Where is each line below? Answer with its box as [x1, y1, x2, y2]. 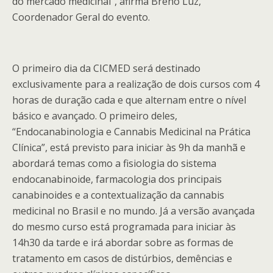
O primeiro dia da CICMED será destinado [12, 62, 200, 75]
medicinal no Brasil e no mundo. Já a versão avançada [12, 204, 255, 218]
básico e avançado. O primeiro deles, [12, 109, 177, 122]
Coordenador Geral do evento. [12, 10, 150, 24]
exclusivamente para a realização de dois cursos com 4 [12, 77, 260, 91]
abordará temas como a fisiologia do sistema [12, 157, 216, 170]
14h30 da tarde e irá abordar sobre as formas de [12, 236, 233, 249]
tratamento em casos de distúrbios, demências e [12, 252, 232, 265]
